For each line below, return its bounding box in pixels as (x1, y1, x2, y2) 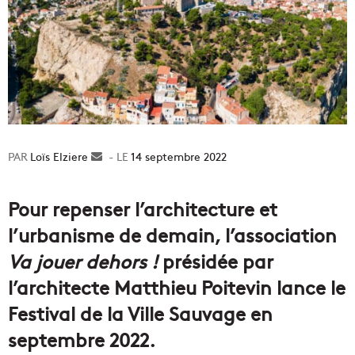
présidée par (162, 247, 273, 274)
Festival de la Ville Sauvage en (8, 300, 273, 326)
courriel (102, 181, 141, 198)
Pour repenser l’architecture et (8, 195, 277, 222)
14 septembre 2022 (131, 148, 227, 165)
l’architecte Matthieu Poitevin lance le (8, 273, 345, 300)
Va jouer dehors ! (8, 247, 162, 274)
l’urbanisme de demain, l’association (8, 221, 337, 248)
